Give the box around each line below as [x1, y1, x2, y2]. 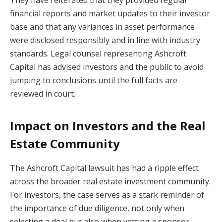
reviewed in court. [10, 88, 75, 100]
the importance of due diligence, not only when [10, 202, 184, 214]
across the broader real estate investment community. [10, 175, 211, 187]
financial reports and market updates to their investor [10, 8, 210, 19]
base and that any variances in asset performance [10, 21, 195, 33]
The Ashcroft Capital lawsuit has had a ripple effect [10, 162, 199, 173]
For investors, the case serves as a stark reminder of [10, 189, 204, 200]
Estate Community [10, 135, 120, 152]
